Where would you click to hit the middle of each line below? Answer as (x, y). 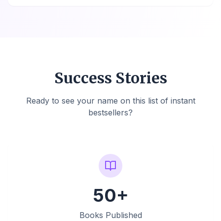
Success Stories (110, 78)
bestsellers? (110, 112)
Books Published (110, 215)
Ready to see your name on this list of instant (110, 101)
